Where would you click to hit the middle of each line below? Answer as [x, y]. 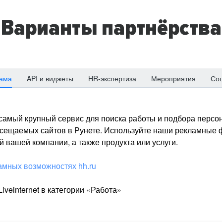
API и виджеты [50, 78]
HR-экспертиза [112, 78]
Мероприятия [173, 78]
